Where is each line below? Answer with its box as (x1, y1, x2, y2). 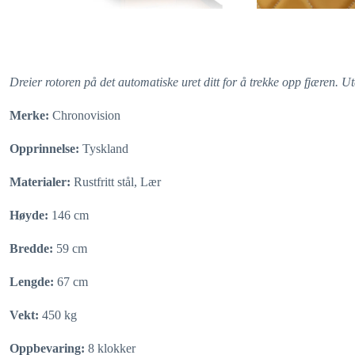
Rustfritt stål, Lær (74, 174, 161, 189)
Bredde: (10, 241, 56, 255)
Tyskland (82, 141, 128, 155)
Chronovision (52, 108, 120, 122)
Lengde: (10, 274, 57, 288)
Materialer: (10, 174, 74, 189)
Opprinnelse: (10, 141, 82, 155)
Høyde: (10, 208, 52, 222)
